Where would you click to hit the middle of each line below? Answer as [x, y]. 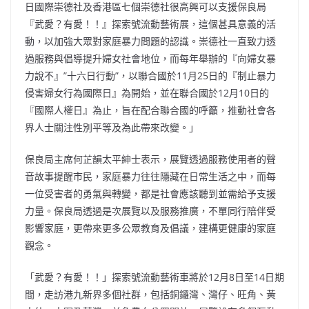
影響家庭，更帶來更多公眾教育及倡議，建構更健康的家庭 [150, 228]
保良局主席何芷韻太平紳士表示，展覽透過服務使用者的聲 [150, 159]
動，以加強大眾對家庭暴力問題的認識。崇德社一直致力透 [150, 41]
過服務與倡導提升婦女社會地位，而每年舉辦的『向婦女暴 [150, 58]
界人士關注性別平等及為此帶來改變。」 [112, 127]
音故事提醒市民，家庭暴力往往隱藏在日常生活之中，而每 [150, 176]
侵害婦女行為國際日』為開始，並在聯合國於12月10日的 [147, 93]
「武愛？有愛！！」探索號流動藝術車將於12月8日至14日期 [154, 277]
